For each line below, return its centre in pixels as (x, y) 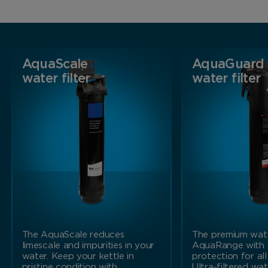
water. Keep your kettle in (78, 257)
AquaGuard (228, 65)
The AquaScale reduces (73, 235)
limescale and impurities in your (88, 246)
